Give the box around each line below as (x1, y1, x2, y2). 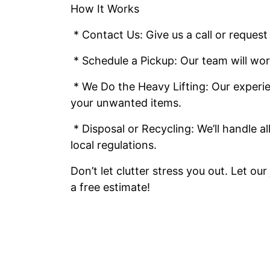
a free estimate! (71, 181, 150, 193)
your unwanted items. (71, 96, 181, 109)
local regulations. (71, 139, 157, 151)
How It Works (71, 2, 139, 15)
